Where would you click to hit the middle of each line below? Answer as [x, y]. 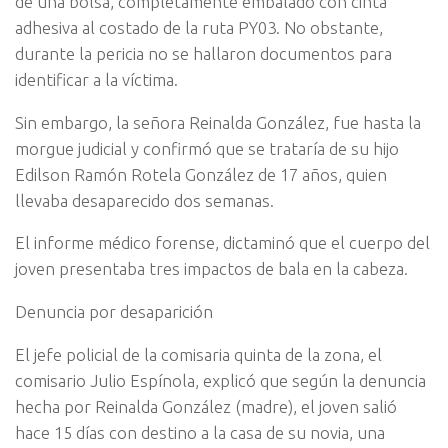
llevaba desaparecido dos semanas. [144, 200]
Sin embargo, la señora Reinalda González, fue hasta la [218, 122]
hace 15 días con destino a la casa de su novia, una [200, 432]
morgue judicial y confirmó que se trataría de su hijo [207, 148]
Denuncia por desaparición [114, 312]
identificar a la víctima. [96, 79]
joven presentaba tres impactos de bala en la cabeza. [211, 269]
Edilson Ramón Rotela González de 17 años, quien [201, 174]
